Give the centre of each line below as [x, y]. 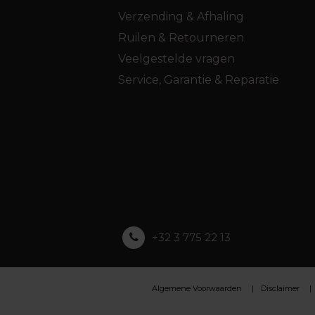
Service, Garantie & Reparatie [198, 79]
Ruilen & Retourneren [181, 37]
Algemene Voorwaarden [197, 288]
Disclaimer [280, 288]
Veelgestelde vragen [176, 58]
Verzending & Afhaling [181, 16]
